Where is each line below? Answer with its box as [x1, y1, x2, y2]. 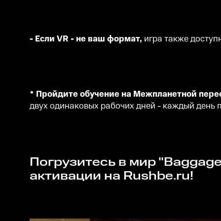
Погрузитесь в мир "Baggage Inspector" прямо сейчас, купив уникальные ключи [30, 153, 39, 171]
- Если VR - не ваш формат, [30, 33, 144, 45]
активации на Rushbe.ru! [30, 167, 193, 184]
